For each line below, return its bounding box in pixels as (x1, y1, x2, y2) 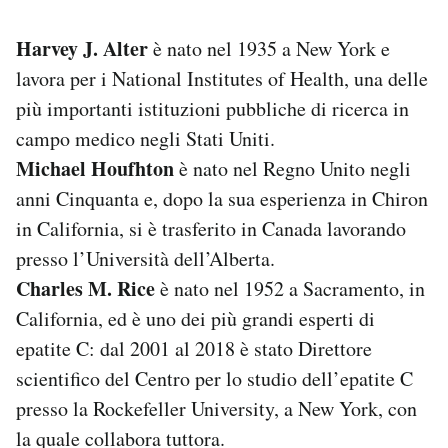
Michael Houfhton (16, 153, 174, 183)
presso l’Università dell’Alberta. (16, 244, 275, 272)
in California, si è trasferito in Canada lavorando (16, 214, 406, 242)
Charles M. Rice (16, 273, 155, 303)
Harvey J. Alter (16, 33, 148, 63)
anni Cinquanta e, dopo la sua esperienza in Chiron (16, 184, 428, 212)
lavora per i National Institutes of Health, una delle (16, 64, 428, 92)
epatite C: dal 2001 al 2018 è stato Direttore (16, 334, 372, 362)
